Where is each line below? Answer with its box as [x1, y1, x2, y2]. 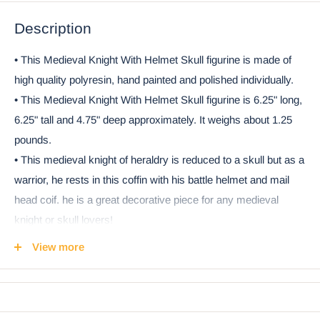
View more [32, 241, 84, 254]
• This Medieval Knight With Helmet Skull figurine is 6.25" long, [14, 93, 302, 106]
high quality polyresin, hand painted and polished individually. [14, 73, 294, 86]
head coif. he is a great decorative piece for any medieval [14, 193, 279, 206]
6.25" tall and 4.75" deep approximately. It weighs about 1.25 [14, 113, 292, 126]
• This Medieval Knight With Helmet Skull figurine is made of [14, 53, 291, 66]
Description [14, 20, 91, 37]
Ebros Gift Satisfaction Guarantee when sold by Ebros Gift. [14, 253, 288, 266]
